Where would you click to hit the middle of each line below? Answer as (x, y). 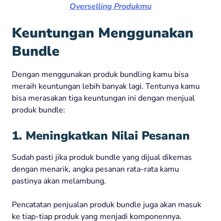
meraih (24, 86)
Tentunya (162, 86)
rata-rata (142, 169)
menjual (180, 98)
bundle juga (137, 204)
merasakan (47, 98)
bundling (135, 74)
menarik (54, 169)
